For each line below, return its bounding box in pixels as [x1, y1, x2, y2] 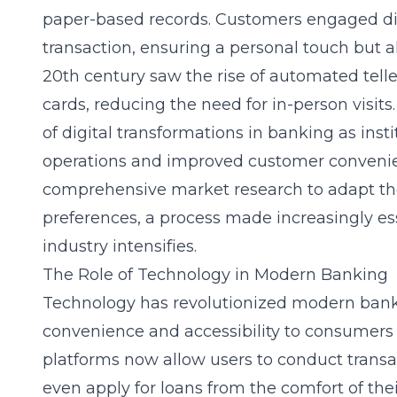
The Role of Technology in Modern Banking [43, 265, 388, 284]
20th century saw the [43, 66, 217, 86]
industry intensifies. [43, 237, 197, 256]
